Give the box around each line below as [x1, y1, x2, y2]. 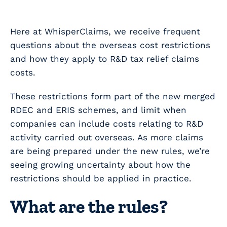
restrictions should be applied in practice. [10, 173, 192, 184]
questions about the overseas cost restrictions [10, 40, 210, 51]
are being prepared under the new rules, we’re [10, 146, 210, 157]
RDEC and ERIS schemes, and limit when [10, 105, 186, 116]
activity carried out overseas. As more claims [10, 132, 203, 143]
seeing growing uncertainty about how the [10, 160, 191, 170]
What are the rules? [10, 196, 168, 218]
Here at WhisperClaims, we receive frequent [10, 26, 200, 37]
